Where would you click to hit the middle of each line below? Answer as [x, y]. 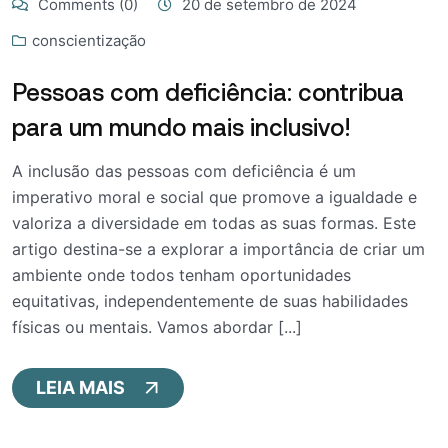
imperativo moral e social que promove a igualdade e [214, 196]
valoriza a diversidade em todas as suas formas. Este [214, 222]
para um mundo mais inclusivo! [181, 126]
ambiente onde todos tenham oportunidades [181, 274]
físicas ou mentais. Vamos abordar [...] [157, 326]
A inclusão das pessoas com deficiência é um [184, 170]
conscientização [89, 40]
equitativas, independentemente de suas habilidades [210, 300]
